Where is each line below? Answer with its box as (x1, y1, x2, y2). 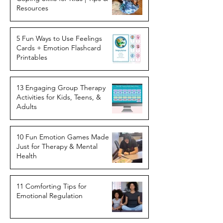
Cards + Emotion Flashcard (16, 43, 101, 52)
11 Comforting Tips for (16, 182, 87, 191)
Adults (16, 102, 37, 111)
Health (16, 151, 37, 160)
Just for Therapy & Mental (16, 142, 98, 151)
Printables (16, 53, 47, 62)
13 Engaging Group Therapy (16, 83, 106, 92)
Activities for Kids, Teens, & (16, 93, 101, 102)
